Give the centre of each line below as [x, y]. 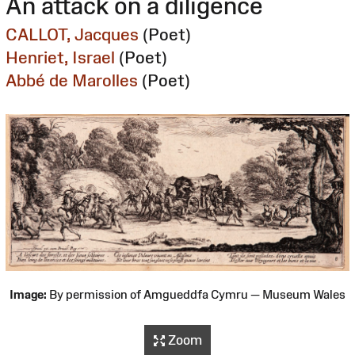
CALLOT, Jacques [72, 34]
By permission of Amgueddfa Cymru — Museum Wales [196, 294]
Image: [28, 294]
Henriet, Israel [60, 57]
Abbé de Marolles [72, 80]
